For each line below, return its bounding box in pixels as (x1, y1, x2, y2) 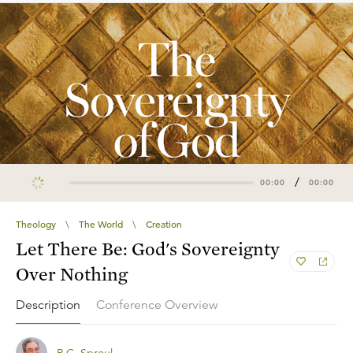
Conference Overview (96, 297, 218, 314)
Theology (16, 217, 56, 230)
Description (16, 296, 80, 313)
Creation (146, 217, 182, 230)
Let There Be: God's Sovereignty (16, 236, 280, 260)
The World (79, 217, 123, 230)
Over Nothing (16, 262, 128, 285)
